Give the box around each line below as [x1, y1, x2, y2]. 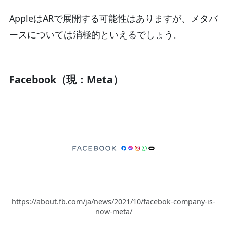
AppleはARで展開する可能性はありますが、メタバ [9, 12, 218, 24]
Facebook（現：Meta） [9, 72, 123, 86]
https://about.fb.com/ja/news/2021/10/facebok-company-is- [12, 197, 215, 207]
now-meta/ [95, 207, 132, 217]
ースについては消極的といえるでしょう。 [9, 28, 182, 41]
